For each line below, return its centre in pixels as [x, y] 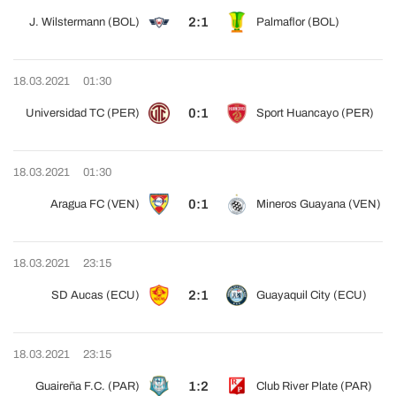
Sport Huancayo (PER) [315, 113]
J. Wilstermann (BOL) [84, 22]
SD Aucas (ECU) [95, 295]
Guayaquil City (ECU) [312, 295]
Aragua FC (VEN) [95, 204]
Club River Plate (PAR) [314, 386]
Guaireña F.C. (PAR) [88, 386]
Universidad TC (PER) [83, 113]
